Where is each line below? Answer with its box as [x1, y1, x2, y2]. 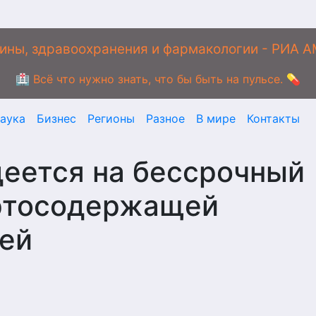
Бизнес [37, 111, 76, 126]
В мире [196, 111, 236, 126]
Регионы [87, 111, 135, 126]
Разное [146, 111, 185, 126]
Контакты [247, 111, 300, 126]
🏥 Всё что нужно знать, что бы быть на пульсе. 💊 [16, 72, 300, 86]
